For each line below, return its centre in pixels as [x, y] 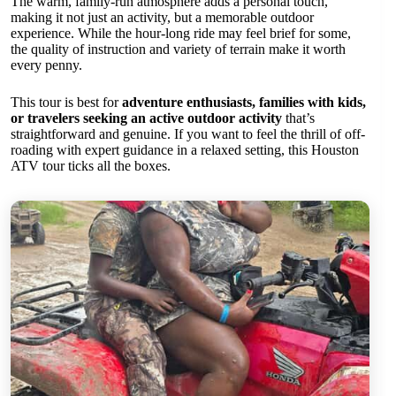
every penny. [46, 65]
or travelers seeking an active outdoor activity [146, 118]
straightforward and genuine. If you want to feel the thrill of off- [188, 133]
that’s [298, 118]
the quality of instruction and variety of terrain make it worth [178, 49]
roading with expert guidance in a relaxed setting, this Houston [185, 149]
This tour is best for [66, 102]
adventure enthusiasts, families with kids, [244, 102]
